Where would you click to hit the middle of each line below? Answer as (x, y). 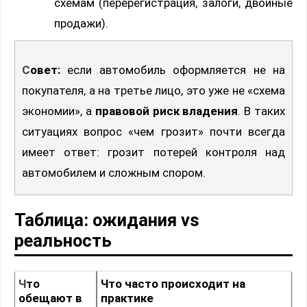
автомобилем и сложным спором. (114, 172)
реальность (63, 240)
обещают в (50, 298)
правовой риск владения (167, 111)
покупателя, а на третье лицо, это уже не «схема (153, 90)
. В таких (262, 111)
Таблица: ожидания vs (107, 220)
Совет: (45, 70)
